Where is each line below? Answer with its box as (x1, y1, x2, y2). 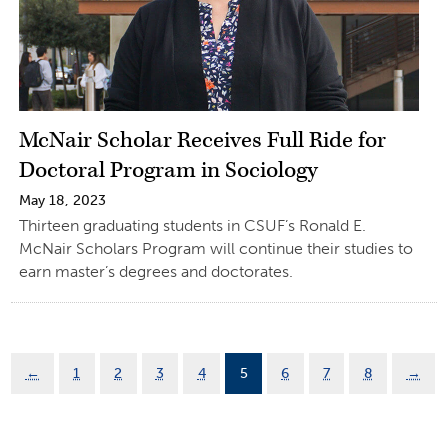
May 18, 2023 (18, 191, 106, 209)
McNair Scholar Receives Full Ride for (18, 125, 386, 155)
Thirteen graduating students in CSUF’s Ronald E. (18, 215, 366, 235)
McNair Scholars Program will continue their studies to (18, 238, 413, 258)
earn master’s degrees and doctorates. (18, 261, 293, 281)
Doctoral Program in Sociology (18, 155, 318, 185)
